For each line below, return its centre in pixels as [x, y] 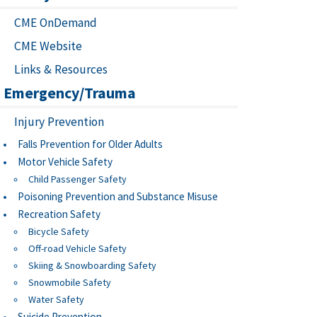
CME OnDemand [56, 23]
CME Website [48, 46]
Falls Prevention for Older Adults [90, 144]
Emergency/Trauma [70, 93]
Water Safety [56, 299]
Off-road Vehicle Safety [77, 248]
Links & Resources [61, 69]
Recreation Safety [59, 214]
